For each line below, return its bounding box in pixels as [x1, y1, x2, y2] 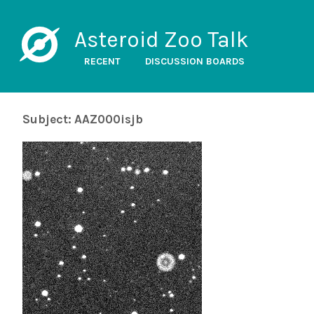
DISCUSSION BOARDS [144, 55, 245, 67]
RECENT [83, 55, 121, 67]
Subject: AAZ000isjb [22, 112, 143, 126]
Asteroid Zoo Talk [74, 27, 249, 53]
